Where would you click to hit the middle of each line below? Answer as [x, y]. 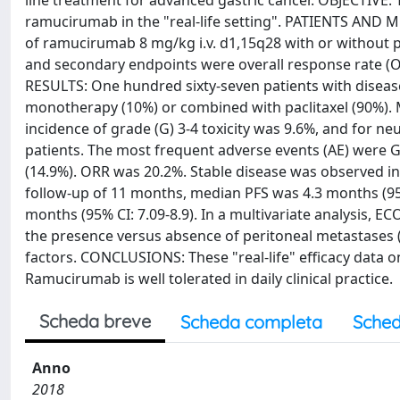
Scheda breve [95, 321]
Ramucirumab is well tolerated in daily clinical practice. [209, 279]
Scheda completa [251, 322]
